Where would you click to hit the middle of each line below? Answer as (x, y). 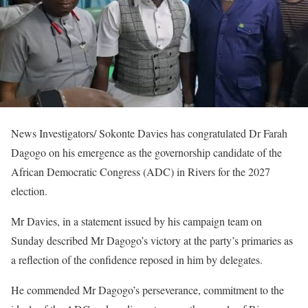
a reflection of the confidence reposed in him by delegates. (137, 260)
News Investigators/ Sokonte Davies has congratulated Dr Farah (149, 133)
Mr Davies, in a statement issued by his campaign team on (136, 221)
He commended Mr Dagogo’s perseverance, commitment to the (147, 290)
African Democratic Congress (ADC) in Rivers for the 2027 (141, 172)
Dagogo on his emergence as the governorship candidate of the (146, 152)
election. (29, 191)
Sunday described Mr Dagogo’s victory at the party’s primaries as (152, 240)
